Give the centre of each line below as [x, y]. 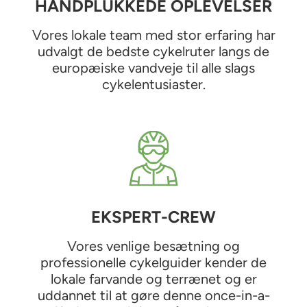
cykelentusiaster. [153, 84]
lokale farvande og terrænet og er [153, 279]
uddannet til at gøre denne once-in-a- [153, 295]
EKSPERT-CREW [153, 217]
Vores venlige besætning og [153, 246]
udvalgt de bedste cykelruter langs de [153, 51]
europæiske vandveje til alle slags [153, 67]
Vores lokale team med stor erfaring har [153, 35]
